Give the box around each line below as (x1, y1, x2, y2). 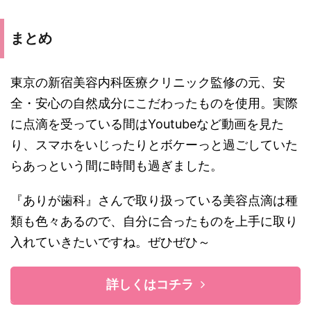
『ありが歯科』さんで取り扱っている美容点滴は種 (10, 192, 298, 208)
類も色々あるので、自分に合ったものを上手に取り (10, 213, 298, 228)
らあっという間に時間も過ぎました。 (10, 158, 223, 173)
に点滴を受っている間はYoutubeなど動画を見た (10, 116, 284, 131)
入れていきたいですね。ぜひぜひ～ (10, 234, 210, 249)
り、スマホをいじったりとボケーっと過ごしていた (10, 137, 298, 152)
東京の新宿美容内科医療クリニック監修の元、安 (10, 74, 285, 90)
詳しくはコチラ (106, 277, 194, 292)
